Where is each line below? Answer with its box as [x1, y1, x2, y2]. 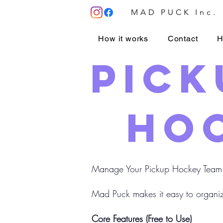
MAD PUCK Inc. [131, 7, 218, 17]
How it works [98, 33, 148, 43]
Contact [167, 33, 198, 43]
